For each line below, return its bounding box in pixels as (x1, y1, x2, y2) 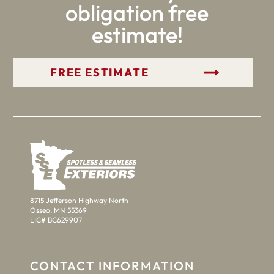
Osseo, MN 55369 (30, 206, 87, 215)
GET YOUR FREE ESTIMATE (50, 65, 216, 80)
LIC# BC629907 (30, 215, 82, 225)
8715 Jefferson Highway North (30, 196, 128, 206)
